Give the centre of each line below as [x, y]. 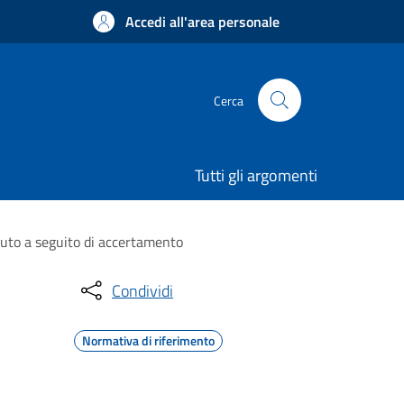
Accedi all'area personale [202, 22]
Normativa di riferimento [148, 340]
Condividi [142, 290]
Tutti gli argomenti [256, 175]
